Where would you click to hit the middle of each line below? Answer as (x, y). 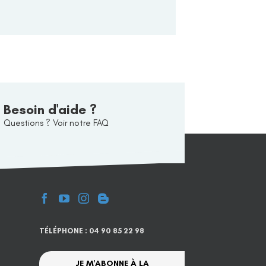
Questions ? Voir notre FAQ (56, 123)
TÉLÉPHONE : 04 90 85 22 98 (92, 231)
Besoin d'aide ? (50, 110)
